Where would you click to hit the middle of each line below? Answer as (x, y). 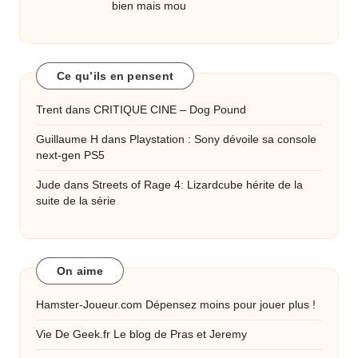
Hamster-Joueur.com (89, 305)
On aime (80, 270)
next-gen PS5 (70, 156)
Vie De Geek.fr (73, 335)
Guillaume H (67, 140)
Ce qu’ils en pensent (115, 76)
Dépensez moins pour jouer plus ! (229, 305)
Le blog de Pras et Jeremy (179, 335)
